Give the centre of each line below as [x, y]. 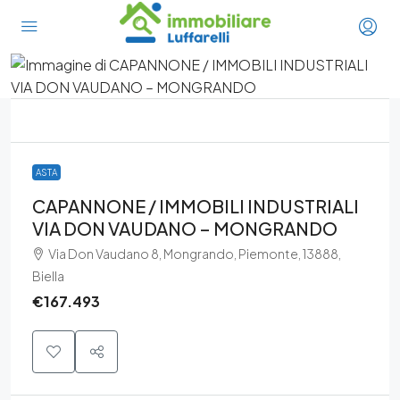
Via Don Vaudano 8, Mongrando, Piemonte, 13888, [195, 254]
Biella [48, 276]
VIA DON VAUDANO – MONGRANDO [185, 228]
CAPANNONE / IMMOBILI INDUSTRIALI [196, 206]
